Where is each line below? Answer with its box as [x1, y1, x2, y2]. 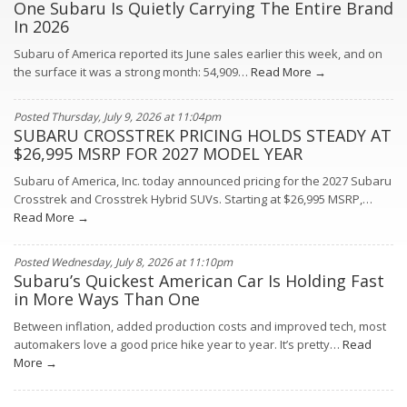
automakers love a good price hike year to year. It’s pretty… [14, 336, 340, 352]
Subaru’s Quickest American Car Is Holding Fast [14, 270, 384, 292]
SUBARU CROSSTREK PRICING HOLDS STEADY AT [14, 124, 392, 146]
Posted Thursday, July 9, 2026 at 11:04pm [14, 109, 221, 124]
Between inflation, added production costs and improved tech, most [14, 318, 386, 334]
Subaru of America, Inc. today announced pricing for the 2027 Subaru [14, 173, 392, 189]
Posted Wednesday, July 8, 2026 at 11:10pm [14, 254, 233, 270]
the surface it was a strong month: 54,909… [14, 64, 248, 80]
